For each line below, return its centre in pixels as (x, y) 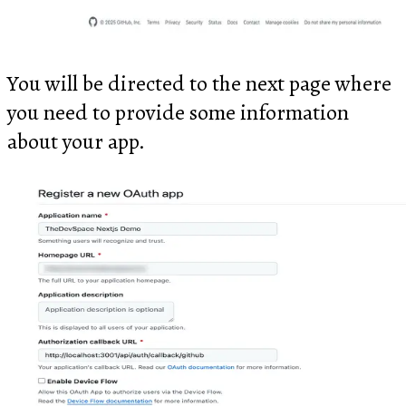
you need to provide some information (178, 112)
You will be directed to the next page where (199, 83)
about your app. (76, 141)
